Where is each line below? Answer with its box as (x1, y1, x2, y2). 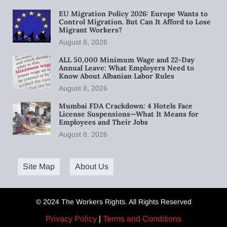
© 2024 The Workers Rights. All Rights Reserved (35, 197, 192, 206)
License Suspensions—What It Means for (59, 109, 199, 119)
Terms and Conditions (103, 214, 181, 223)
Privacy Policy (46, 214, 97, 223)
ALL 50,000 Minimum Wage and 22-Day (59, 55, 195, 64)
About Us (75, 162, 108, 171)
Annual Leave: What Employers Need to (59, 63, 194, 72)
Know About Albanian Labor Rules (59, 71, 174, 81)
